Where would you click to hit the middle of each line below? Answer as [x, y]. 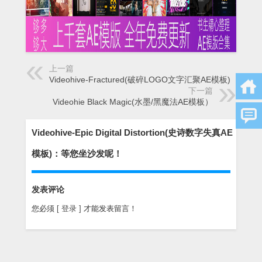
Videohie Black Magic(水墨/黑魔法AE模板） [133, 102]
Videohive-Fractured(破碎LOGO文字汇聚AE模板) [140, 80]
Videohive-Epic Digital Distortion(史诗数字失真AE [132, 132]
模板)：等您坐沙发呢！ [77, 153]
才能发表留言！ [110, 208]
